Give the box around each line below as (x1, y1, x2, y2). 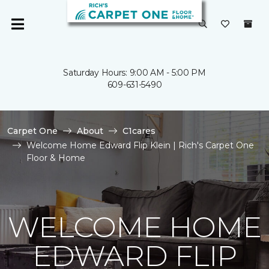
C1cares (122, 125, 156, 136)
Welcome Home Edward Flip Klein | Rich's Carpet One (26, 140, 254, 151)
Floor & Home (26, 153, 85, 163)
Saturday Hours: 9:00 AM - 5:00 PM (63, 67, 206, 78)
